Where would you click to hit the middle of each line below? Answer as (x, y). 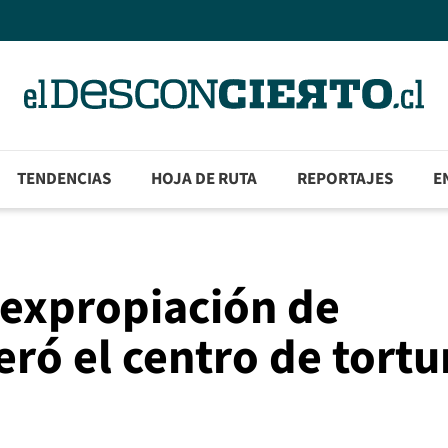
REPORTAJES (345, 179)
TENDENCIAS (64, 179)
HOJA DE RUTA (204, 179)
